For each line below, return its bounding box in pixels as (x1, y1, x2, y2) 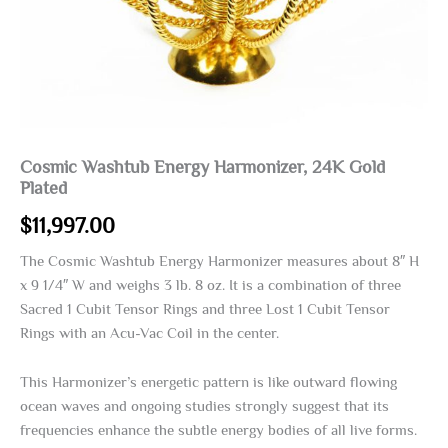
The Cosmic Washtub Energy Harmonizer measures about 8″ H (20, 252, 419, 269)
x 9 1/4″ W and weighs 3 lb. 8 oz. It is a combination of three (20, 276, 401, 293)
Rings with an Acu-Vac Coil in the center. (20, 324, 279, 341)
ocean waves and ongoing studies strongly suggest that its (20, 398, 389, 415)
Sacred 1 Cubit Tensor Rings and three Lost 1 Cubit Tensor (20, 300, 390, 317)
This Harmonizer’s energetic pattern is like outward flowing (20, 374, 397, 391)
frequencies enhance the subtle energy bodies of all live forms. (20, 422, 417, 439)
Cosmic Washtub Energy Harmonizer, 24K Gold (20, 157, 385, 178)
